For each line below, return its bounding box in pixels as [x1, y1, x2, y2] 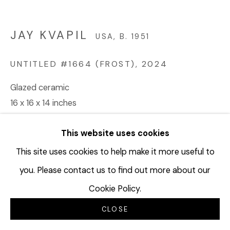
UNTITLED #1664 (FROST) [10, 58, 136, 69]
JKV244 [10, 112, 41, 124]
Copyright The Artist [10, 138, 88, 149]
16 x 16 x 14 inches [10, 97, 76, 108]
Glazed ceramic [10, 82, 69, 93]
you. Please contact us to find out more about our [20, 165, 210, 176]
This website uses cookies [61, 128, 169, 139]
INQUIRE [18, 174, 51, 183]
